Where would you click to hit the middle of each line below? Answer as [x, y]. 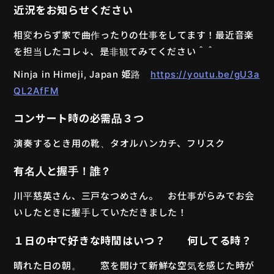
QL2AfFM [36, 91]
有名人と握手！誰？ [63, 172]
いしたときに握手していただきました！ [100, 213]
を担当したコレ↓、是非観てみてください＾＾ [115, 52]
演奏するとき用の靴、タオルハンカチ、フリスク [119, 144]
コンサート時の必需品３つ [79, 119]
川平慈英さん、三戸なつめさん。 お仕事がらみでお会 [134, 196]
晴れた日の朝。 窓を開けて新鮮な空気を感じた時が [134, 265]
